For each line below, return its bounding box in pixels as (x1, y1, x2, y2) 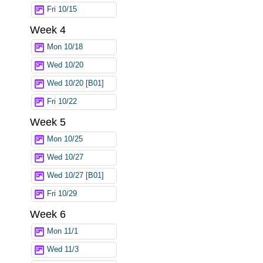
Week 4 (30, 23, 66, 36)
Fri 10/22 (47, 97, 77, 106)
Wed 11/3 (47, 245, 79, 254)
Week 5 (30, 116, 66, 128)
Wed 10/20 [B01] (47, 79, 104, 87)
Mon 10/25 (47, 135, 83, 144)
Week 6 (30, 208, 66, 220)
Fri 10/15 (47, 5, 77, 14)
